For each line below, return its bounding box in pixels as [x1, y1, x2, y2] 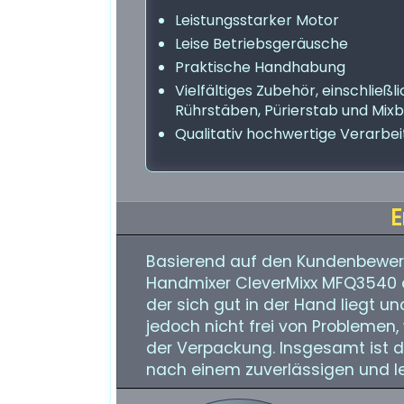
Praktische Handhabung [175, 57, 345, 78]
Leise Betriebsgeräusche [175, 33, 348, 54]
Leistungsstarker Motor [175, 10, 339, 31]
